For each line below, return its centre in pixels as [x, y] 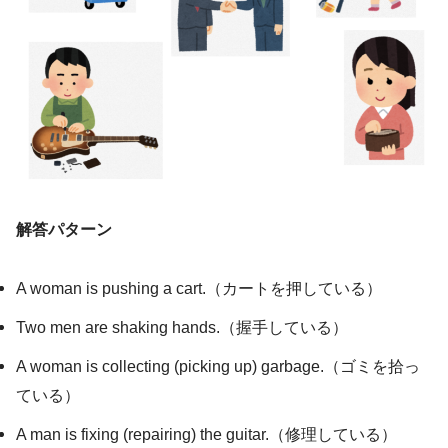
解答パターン [64, 228]
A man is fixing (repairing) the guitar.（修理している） [206, 434]
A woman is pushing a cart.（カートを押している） [199, 288]
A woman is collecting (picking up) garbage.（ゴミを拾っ [218, 366]
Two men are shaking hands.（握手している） [182, 327]
